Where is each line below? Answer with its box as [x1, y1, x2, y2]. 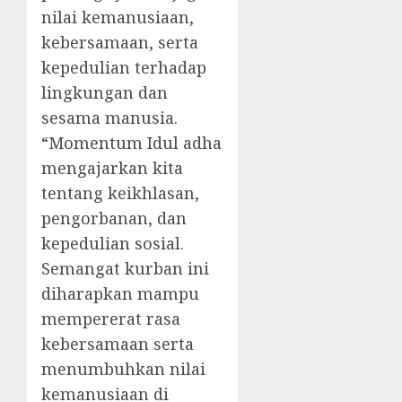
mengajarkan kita [41, 157, 183, 179]
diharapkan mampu [41, 283, 199, 305]
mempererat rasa [41, 308, 180, 330]
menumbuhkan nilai [41, 358, 205, 380]
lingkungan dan [41, 82, 168, 104]
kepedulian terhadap [41, 57, 206, 79]
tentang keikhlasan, [41, 182, 199, 205]
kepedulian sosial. [41, 232, 184, 255]
